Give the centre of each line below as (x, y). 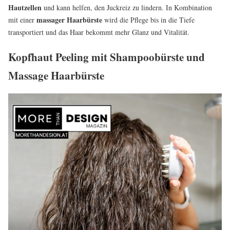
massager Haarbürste (69, 20)
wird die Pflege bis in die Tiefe (148, 20)
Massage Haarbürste (56, 75)
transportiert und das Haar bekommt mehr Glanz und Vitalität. (99, 32)
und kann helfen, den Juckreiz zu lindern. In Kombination (127, 8)
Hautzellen (25, 8)
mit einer (22, 20)
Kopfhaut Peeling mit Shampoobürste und (107, 57)
